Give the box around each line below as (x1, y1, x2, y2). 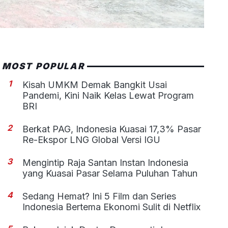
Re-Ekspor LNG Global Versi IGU (22, 134, 161, 145)
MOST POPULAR (2, 61, 84, 71)
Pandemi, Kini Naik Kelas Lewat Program (22, 90, 194, 101)
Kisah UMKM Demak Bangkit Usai (22, 79, 167, 90)
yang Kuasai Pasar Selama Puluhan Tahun (22, 168, 198, 179)
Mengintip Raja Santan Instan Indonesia (22, 157, 189, 168)
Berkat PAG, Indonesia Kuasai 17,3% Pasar (22, 124, 202, 134)
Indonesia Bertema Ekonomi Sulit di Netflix (22, 202, 201, 212)
